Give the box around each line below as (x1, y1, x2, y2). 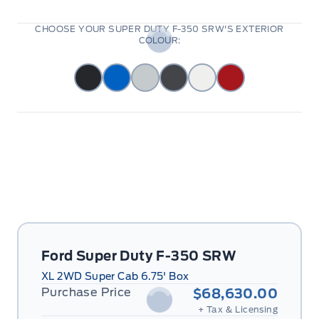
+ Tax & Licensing (198, 304, 278, 315)
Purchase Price (41, 286, 132, 299)
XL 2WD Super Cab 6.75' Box (41, 271, 189, 282)
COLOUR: (138, 35, 181, 46)
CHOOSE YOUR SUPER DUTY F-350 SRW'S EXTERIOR (35, 23, 284, 34)
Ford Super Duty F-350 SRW (41, 249, 236, 263)
